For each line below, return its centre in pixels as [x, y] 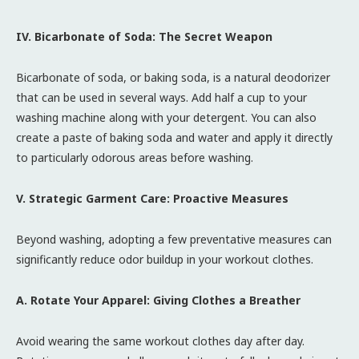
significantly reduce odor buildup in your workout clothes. [165, 259]
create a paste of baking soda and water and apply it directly [174, 137]
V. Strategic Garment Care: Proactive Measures [152, 198]
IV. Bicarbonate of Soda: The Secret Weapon [144, 36]
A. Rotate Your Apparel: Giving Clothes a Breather [158, 300]
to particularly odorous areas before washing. [135, 157]
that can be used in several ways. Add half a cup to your [161, 97]
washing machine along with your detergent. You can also [166, 117]
